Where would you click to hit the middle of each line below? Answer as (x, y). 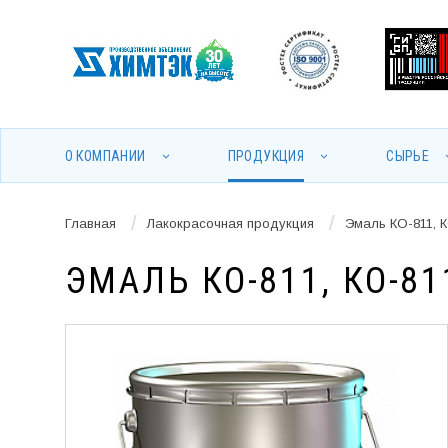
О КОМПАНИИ (105, 156)
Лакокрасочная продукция (230, 223)
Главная (90, 223)
